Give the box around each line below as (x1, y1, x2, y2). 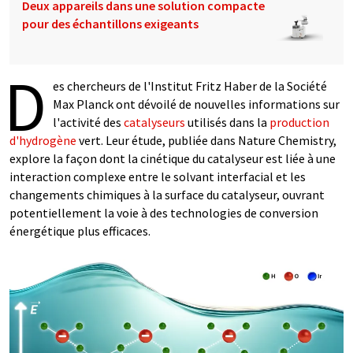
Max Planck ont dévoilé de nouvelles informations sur (53, 96, 340, 112)
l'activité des (53, 114, 124, 130)
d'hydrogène (9, 132, 76, 148)
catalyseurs (124, 114, 185, 130)
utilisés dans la (185, 114, 269, 130)
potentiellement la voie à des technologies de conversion (9, 205, 318, 221)
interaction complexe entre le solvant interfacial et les (9, 169, 306, 184)
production (269, 114, 329, 130)
